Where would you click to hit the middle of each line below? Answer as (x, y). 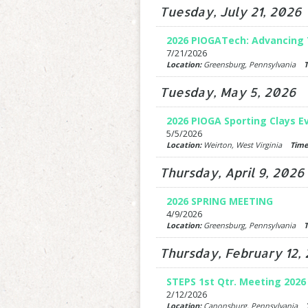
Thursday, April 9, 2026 (231, 172)
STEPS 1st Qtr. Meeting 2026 (236, 282)
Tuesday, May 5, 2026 (227, 92)
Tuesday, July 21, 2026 (230, 11)
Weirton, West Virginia (245, 145)
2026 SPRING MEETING (219, 201)
